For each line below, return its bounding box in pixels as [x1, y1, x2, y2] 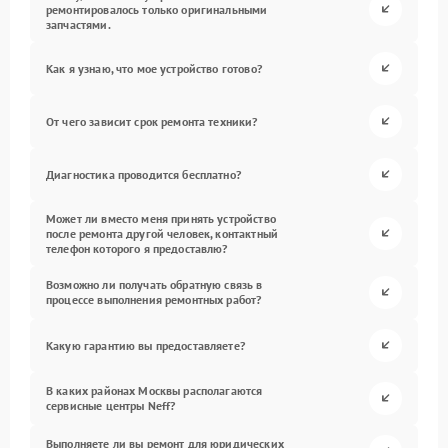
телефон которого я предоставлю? [46, 240, 228, 256]
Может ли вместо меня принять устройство [46, 210, 276, 226]
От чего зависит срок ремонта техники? [46, 113, 258, 129]
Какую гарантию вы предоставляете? [46, 337, 245, 353]
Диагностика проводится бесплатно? [46, 166, 241, 182]
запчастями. [46, 16, 111, 32]
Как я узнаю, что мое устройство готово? [46, 60, 262, 76]
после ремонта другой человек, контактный [46, 225, 278, 241]
